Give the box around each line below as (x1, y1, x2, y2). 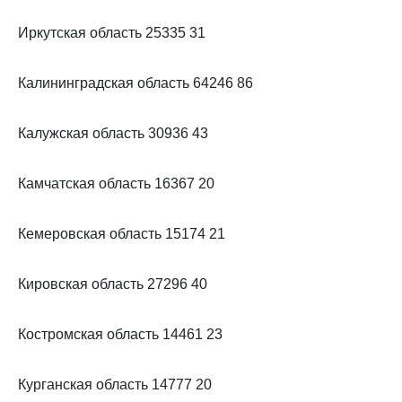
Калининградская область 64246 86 (18, 75, 253, 91)
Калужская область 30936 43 (18, 126, 208, 141)
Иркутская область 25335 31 (18, 25, 205, 40)
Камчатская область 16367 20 (18, 176, 214, 191)
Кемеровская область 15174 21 (18, 226, 225, 241)
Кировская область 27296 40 (18, 276, 207, 292)
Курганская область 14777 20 (18, 377, 212, 392)
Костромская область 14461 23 (18, 327, 223, 342)
